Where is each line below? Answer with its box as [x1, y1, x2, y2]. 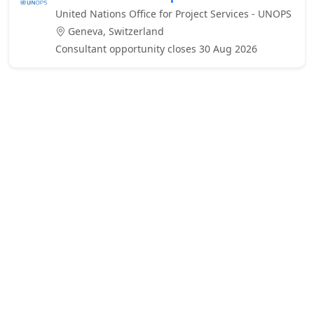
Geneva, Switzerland [65, 25, 164, 39]
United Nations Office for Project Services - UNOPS [55, 7, 292, 21]
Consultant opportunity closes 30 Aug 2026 [55, 42, 257, 56]
